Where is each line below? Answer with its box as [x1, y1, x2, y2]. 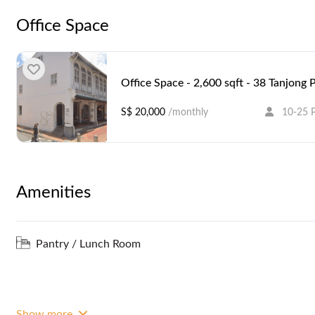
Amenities [16, 184, 91, 201]
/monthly [165, 107, 208, 117]
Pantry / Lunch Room [36, 238, 141, 250]
